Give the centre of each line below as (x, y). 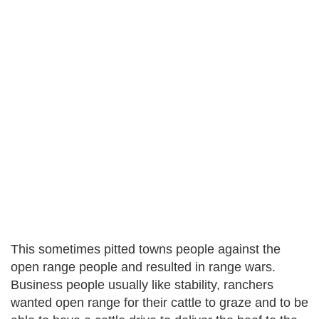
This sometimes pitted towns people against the (146, 249)
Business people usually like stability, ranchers (142, 285)
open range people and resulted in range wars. (143, 267)
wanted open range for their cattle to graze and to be (159, 303)
